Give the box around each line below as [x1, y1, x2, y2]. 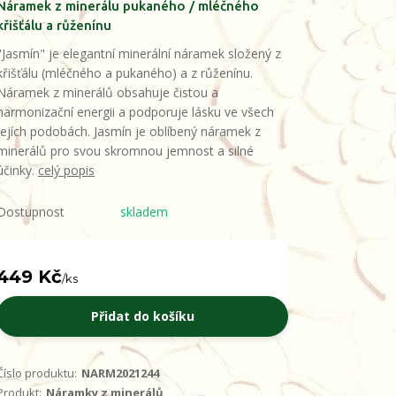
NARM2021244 [81, 365, 159, 381]
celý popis [38, 162, 95, 179]
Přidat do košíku [90, 308, 194, 324]
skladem [120, 203, 168, 220]
